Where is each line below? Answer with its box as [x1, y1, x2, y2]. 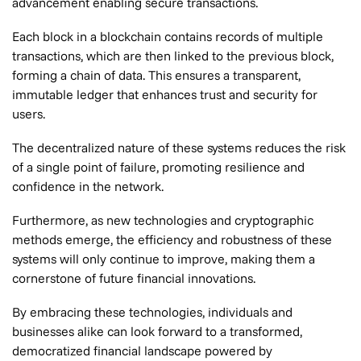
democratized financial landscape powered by [12, 342, 272, 359]
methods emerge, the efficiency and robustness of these [12, 231, 332, 247]
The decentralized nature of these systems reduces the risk [12, 139, 346, 156]
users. [12, 106, 45, 122]
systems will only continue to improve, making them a [12, 251, 315, 267]
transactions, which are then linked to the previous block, [12, 48, 334, 64]
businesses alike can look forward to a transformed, [12, 323, 302, 339]
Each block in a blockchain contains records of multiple [12, 28, 323, 44]
